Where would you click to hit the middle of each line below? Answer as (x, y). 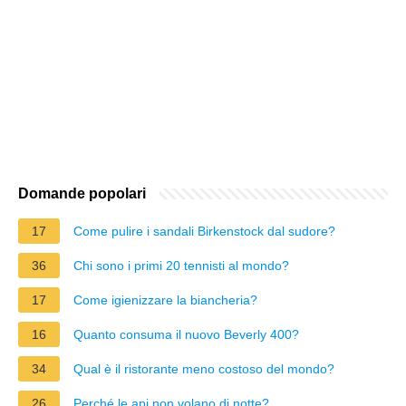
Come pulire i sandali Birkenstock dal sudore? (204, 231)
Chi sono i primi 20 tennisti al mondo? (181, 265)
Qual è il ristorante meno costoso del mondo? (204, 368)
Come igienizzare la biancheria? (165, 300)
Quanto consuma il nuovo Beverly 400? (186, 334)
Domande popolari (82, 193)
